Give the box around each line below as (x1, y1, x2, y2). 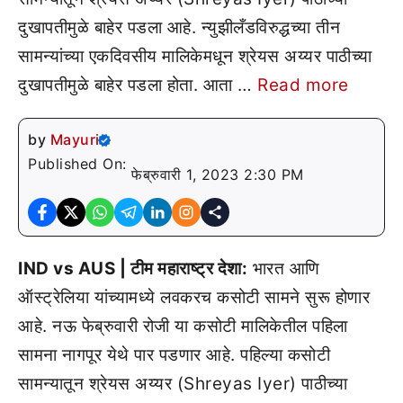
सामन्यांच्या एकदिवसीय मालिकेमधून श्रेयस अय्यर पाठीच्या (18, 46, 372, 67)
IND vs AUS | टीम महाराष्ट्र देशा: (18, 258, 247, 279)
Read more (257, 75, 349, 95)
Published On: (28, 155, 131, 173)
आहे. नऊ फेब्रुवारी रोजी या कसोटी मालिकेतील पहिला (18, 316, 348, 336)
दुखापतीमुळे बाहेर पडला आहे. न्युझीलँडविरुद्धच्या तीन (18, 17, 340, 38)
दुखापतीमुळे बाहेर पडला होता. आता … (18, 75, 257, 95)
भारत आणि (247, 258, 320, 279)
